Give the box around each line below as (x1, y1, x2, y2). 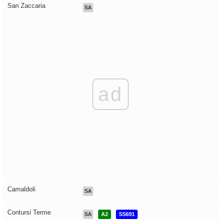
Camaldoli (7, 185, 36, 193)
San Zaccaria (7, 2, 45, 10)
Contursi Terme (7, 209, 51, 217)
